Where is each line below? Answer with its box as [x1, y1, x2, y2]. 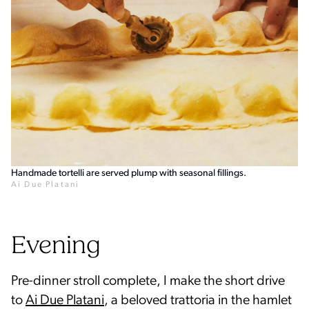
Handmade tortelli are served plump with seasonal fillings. [11, 168, 246, 179]
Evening [11, 234, 101, 259]
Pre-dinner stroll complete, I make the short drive [11, 274, 285, 288]
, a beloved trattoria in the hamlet [104, 293, 292, 308]
